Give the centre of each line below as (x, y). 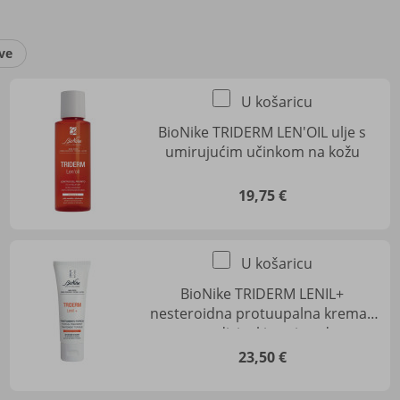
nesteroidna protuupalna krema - (262, 314)
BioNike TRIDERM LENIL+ (262, 294)
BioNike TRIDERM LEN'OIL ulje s (262, 133)
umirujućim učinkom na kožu (262, 152)
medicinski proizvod (262, 333)
